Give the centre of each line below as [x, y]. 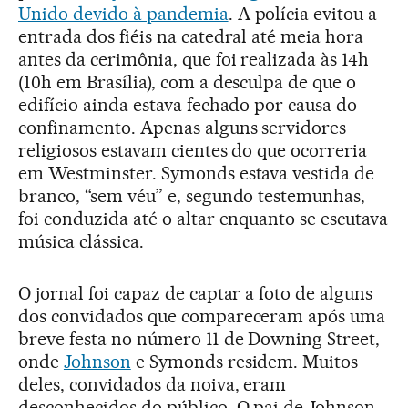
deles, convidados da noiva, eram [153, 384]
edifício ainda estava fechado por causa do [188, 104]
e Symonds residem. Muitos [245, 361]
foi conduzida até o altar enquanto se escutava [204, 218]
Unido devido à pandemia [123, 13]
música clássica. [81, 241]
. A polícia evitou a [303, 13]
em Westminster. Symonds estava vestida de [197, 173]
